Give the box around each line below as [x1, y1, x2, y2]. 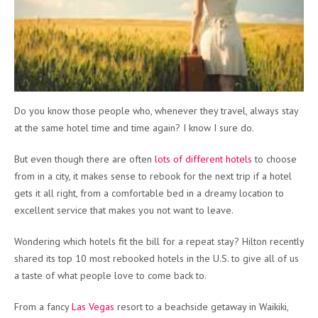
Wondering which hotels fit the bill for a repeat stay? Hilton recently [14, 235, 304, 248]
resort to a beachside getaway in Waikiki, [114, 300, 288, 314]
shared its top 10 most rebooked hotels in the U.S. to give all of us [14, 252, 299, 265]
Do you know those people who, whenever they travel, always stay [14, 104, 298, 118]
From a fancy [14, 300, 72, 314]
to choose [252, 153, 297, 166]
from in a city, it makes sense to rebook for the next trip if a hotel [14, 170, 292, 183]
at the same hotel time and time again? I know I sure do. [14, 121, 254, 135]
